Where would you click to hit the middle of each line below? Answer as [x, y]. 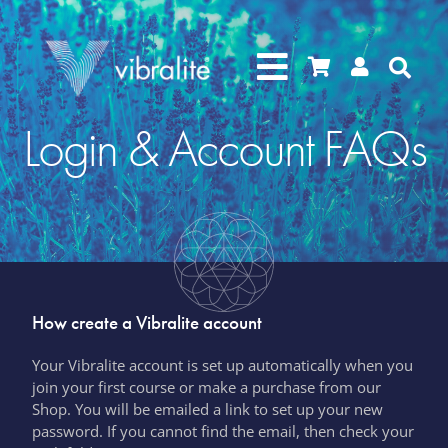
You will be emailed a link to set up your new [229, 409]
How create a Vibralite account [147, 322]
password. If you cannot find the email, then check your [223, 431]
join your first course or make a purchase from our [207, 387]
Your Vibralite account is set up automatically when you [223, 365]
